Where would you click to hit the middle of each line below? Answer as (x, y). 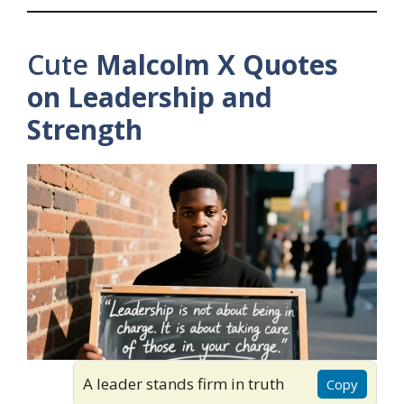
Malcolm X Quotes (217, 65)
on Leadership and (150, 97)
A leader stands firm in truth (184, 384)
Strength (85, 130)
